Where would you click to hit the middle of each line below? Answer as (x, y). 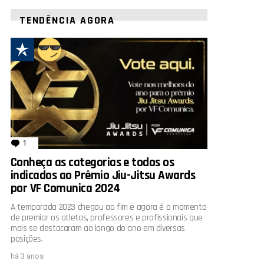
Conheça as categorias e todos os (93, 162)
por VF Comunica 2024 (65, 188)
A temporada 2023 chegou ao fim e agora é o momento (109, 207)
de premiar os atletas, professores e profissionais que (107, 217)
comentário (48, 143)
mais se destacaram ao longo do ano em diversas (98, 228)
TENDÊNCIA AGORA (67, 21)
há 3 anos (27, 256)
